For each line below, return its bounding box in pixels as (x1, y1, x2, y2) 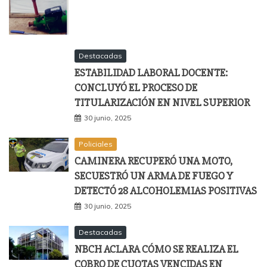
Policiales (79, 139, 113, 149)
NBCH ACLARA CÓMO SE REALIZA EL (74, 243, 238, 256)
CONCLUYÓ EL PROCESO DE (74, 81, 197, 95)
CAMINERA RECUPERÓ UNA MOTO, (74, 154, 232, 168)
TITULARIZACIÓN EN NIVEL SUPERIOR (74, 96, 250, 110)
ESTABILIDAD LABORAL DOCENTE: (74, 66, 228, 80)
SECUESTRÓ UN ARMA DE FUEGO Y (74, 169, 233, 183)
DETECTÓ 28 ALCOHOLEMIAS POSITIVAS (74, 184, 257, 198)
